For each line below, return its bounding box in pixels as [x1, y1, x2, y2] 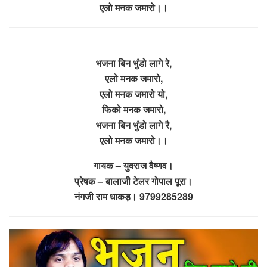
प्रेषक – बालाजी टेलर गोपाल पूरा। [74, 173, 193, 188]
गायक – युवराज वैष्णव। [94, 158, 173, 172]
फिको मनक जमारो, [101, 102, 166, 116]
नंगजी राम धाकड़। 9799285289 [74, 189, 193, 203]
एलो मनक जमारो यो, [100, 86, 167, 101]
